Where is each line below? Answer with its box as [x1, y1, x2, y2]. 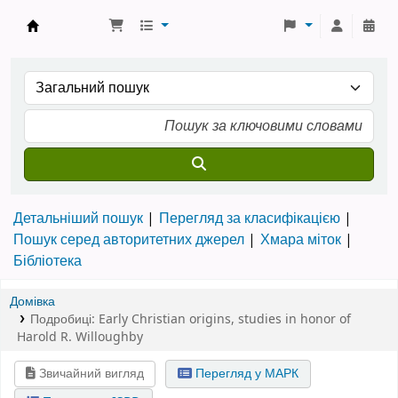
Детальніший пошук [13, 208, 143, 229]
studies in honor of [237, 310, 351, 329]
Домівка [10, 292, 55, 311]
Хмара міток [260, 229, 341, 251]
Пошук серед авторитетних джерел [13, 229, 244, 251]
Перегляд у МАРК [191, 364, 298, 383]
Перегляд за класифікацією [159, 208, 340, 229]
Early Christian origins [98, 310, 231, 329]
